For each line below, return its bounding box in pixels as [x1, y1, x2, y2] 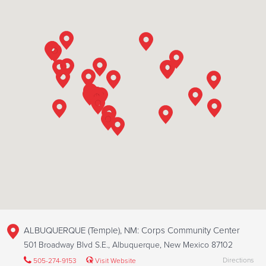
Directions [222, 255, 254, 264]
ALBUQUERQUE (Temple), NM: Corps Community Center [24, 224, 240, 236]
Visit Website [93, 256, 136, 265]
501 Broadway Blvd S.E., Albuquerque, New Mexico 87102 [24, 239, 233, 250]
